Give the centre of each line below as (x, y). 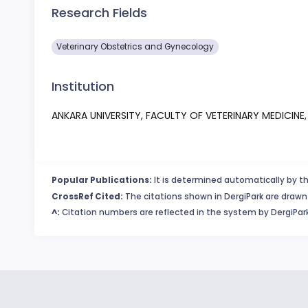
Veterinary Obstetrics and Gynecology (135, 46)
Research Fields (99, 13)
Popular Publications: (102, 180)
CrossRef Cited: (87, 196)
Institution (83, 86)
